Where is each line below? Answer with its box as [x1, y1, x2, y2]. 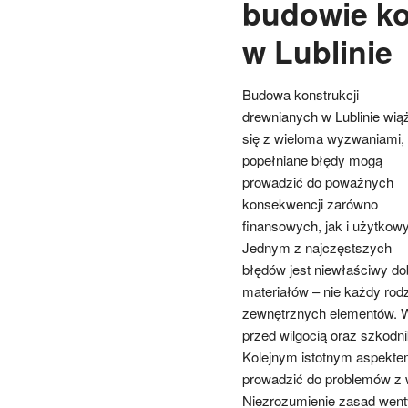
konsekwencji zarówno [241, 193, 378, 213]
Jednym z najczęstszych [241, 237, 392, 257]
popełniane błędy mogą [241, 149, 382, 169]
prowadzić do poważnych [241, 171, 393, 191]
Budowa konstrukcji [241, 84, 359, 104]
